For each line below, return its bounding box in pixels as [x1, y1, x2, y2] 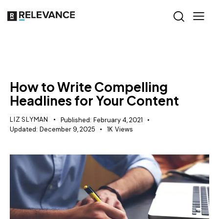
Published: [60, 116, 91, 125]
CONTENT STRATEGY [18, 57, 78, 64]
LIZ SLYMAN [10, 115, 48, 124]
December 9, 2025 [39, 125, 95, 134]
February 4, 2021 [93, 116, 143, 125]
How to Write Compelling [10, 79, 168, 95]
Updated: [10, 125, 38, 134]
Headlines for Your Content [10, 92, 179, 109]
